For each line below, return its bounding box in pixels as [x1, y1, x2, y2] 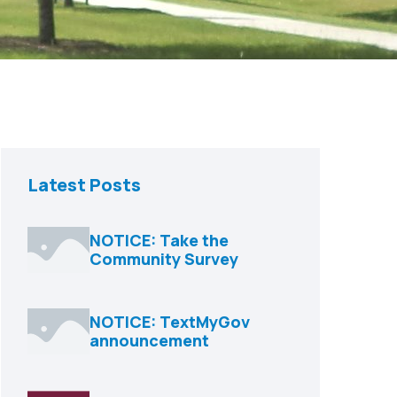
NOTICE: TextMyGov [90, 311, 250, 332]
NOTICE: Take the [90, 230, 229, 251]
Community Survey [90, 248, 238, 269]
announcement [90, 330, 209, 351]
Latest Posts [27, 173, 141, 197]
